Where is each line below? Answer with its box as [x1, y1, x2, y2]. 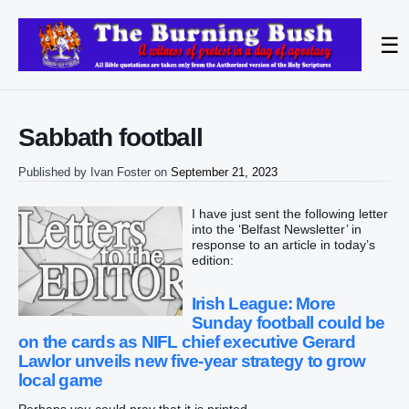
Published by [18, 166, 90, 180]
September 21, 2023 [171, 166, 278, 180]
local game [18, 370, 103, 390]
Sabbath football [18, 122, 204, 152]
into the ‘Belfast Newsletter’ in [192, 222, 362, 237]
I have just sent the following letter [192, 206, 388, 222]
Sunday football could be [192, 312, 385, 332]
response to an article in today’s [192, 237, 375, 253]
